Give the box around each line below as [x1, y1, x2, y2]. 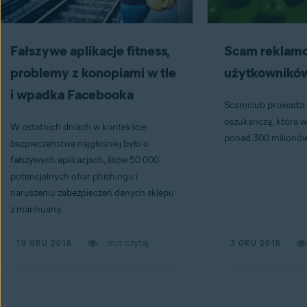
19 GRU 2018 [16, 238, 73, 248]
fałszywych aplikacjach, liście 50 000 [10, 154, 159, 166]
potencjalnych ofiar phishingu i [10, 171, 138, 182]
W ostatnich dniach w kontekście [10, 121, 147, 133]
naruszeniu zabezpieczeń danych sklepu [10, 187, 174, 199]
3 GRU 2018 [230, 238, 282, 248]
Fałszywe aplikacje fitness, [10, 42, 169, 59]
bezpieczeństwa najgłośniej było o [10, 138, 149, 149]
